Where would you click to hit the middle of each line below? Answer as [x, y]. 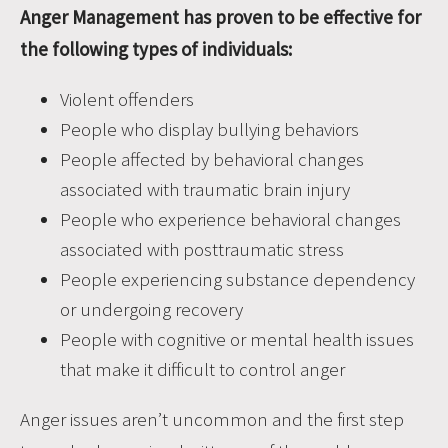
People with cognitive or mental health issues [237, 338]
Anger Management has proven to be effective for [220, 16]
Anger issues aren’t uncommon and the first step [212, 418]
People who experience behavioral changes [230, 218]
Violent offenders [127, 98]
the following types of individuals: [156, 48]
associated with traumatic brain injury [205, 188]
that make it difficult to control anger [202, 368]
